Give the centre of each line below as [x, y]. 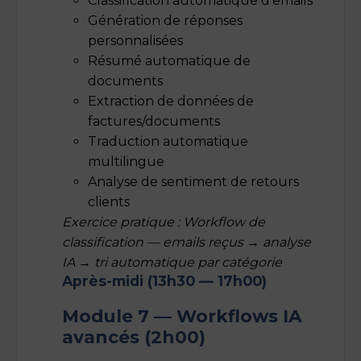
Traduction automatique [168, 141]
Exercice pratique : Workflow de [164, 222]
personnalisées [135, 40]
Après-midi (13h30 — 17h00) [164, 280]
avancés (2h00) [134, 336]
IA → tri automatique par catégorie [172, 262]
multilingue [126, 161]
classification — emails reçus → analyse [187, 242]
